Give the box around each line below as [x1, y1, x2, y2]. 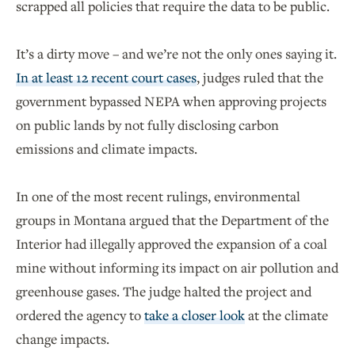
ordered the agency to [16, 306, 144, 325]
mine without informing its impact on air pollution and [16, 258, 338, 277]
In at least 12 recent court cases [16, 68, 197, 87]
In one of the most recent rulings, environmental [16, 187, 300, 206]
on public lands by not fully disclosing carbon [16, 116, 279, 135]
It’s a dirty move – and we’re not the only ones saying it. [16, 44, 337, 63]
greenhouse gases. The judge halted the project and [16, 282, 311, 301]
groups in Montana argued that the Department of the [16, 211, 329, 230]
